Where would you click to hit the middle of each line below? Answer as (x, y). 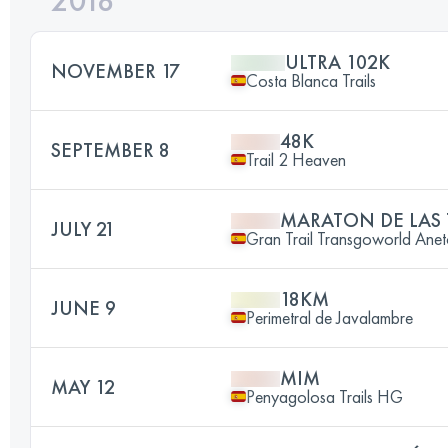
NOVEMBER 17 (115, 70)
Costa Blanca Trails (311, 80)
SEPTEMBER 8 (110, 149)
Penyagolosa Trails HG (324, 396)
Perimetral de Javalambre (329, 317)
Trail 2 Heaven (296, 159)
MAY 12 (83, 386)
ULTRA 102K (337, 61)
